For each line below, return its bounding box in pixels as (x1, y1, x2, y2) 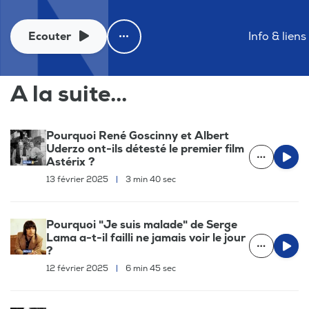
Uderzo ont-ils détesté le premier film (46, 141, 244, 156)
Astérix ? (46, 154, 95, 169)
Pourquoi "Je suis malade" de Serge (46, 217, 237, 232)
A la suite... (10, 80, 127, 108)
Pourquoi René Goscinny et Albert (46, 128, 229, 143)
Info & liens (248, 29, 306, 43)
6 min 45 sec (123, 263, 176, 274)
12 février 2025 (46, 263, 110, 274)
